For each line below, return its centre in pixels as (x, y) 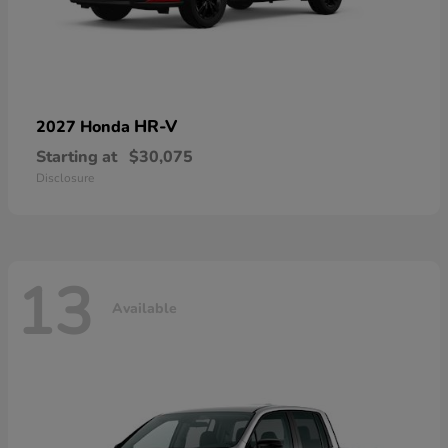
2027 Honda (85, 126)
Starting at (76, 156)
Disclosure (65, 177)
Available (144, 309)
